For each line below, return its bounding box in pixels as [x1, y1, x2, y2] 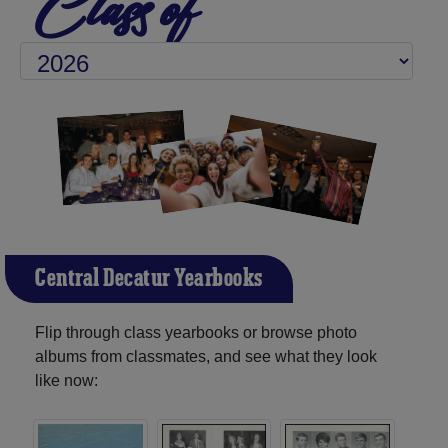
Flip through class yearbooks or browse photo [35, 323, 357, 341]
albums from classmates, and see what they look [35, 347, 377, 365]
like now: [35, 371, 98, 389]
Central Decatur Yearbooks [35, 262, 263, 295]
